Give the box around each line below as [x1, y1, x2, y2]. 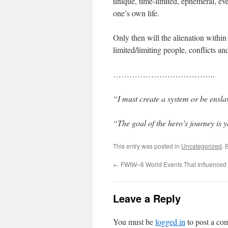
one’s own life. [113, 8, 159, 18]
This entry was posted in [113, 141, 181, 150]
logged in [155, 216, 185, 227]
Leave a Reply [113, 191, 181, 206]
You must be [113, 216, 155, 227]
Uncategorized [181, 141, 222, 150]
